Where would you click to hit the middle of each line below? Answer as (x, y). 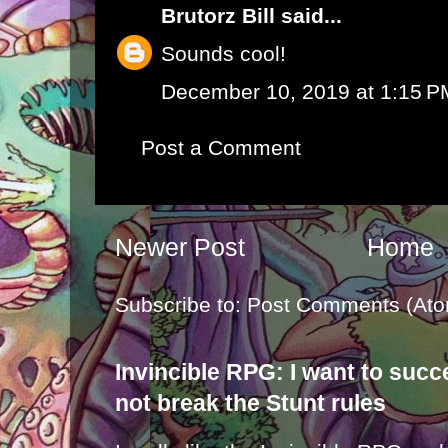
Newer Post (180, 247)
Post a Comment (221, 147)
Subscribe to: (181, 305)
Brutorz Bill (218, 15)
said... (308, 15)
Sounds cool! (223, 53)
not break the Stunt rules (250, 404)
